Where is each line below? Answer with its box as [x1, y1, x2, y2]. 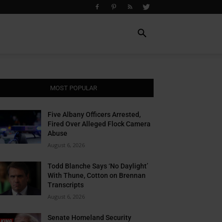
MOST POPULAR [50, 84, 97, 92]
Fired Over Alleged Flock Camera [48, 120, 151, 128]
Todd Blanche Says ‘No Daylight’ [48, 162, 149, 170]
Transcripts [48, 181, 84, 189]
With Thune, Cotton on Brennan [48, 171, 146, 179]
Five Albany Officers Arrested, [48, 111, 141, 118]
